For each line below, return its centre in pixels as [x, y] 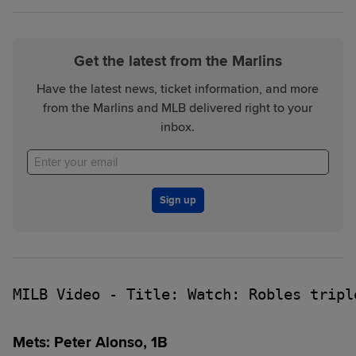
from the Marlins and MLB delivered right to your [178, 108]
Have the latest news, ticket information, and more [178, 89]
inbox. [178, 127]
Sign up [178, 200]
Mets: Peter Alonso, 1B [90, 342]
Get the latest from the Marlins [178, 61]
